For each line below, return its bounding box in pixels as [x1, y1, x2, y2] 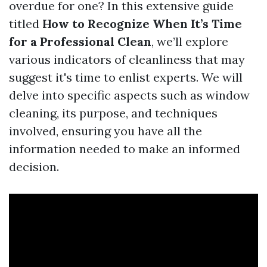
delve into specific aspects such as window [9, 88, 250, 103]
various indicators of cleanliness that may [9, 52, 245, 67]
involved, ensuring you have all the [9, 123, 202, 138]
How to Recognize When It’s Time [42, 16, 242, 31]
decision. [9, 159, 59, 174]
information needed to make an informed [9, 141, 240, 156]
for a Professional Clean [9, 34, 151, 49]
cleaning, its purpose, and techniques [9, 105, 218, 120]
